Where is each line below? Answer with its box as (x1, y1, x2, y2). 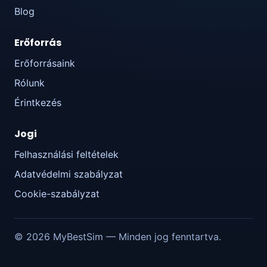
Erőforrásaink (14, 57, 75, 70)
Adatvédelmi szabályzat (14, 168, 123, 181)
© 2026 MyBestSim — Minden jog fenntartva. (14, 231, 221, 243)
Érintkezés (14, 97, 61, 109)
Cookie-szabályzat (14, 188, 100, 200)
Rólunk (14, 77, 45, 89)
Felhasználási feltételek (14, 148, 119, 161)
